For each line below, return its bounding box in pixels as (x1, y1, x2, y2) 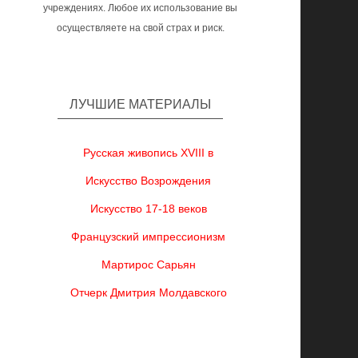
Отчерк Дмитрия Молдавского (70, 286, 227, 299)
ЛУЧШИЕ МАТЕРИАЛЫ (70, 97, 212, 111)
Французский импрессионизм (71, 230, 226, 243)
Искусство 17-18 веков (89, 202, 207, 215)
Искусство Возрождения (86, 174, 212, 187)
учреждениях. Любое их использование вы (43, 2, 238, 14)
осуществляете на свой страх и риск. (56, 22, 225, 34)
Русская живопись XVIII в (83, 146, 214, 159)
